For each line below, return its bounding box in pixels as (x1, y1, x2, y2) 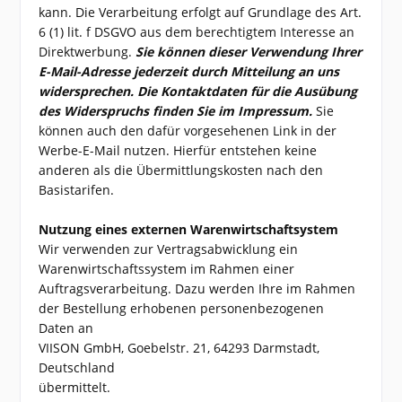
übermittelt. (39, 379, 111, 396)
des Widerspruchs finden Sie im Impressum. (39, 102, 313, 119)
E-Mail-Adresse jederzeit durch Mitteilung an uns (39, 63, 340, 80)
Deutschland (39, 359, 119, 376)
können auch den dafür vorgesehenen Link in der (39, 122, 337, 139)
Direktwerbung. (39, 43, 136, 60)
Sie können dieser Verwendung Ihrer (135, 43, 363, 60)
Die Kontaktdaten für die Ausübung (137, 83, 358, 100)
